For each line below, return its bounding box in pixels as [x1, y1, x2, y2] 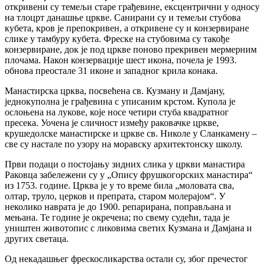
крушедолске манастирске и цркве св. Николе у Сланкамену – [5, 128, 257, 138]
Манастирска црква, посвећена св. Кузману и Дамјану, [5, 85, 225, 96]
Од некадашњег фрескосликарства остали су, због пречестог [5, 253, 248, 264]
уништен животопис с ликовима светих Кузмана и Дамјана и [5, 222, 252, 233]
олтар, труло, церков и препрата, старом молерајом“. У [5, 190, 225, 201]
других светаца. [5, 233, 69, 244]
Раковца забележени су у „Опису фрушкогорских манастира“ [5, 169, 253, 180]
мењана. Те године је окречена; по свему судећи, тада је [5, 212, 230, 222]
